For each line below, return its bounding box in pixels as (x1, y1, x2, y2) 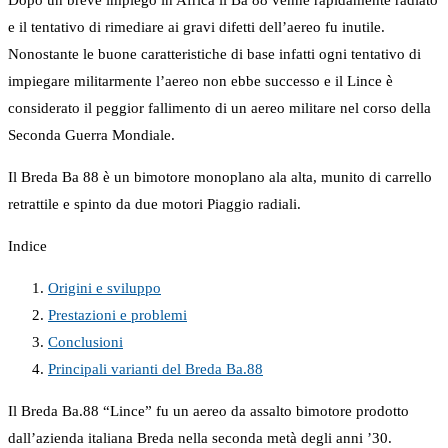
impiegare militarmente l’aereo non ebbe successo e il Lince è (8, 73, 393, 90)
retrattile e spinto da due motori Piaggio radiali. (8, 196, 301, 213)
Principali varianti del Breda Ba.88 (48, 361, 263, 378)
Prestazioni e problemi (48, 307, 187, 324)
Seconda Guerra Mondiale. (8, 127, 175, 144)
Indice (8, 238, 47, 255)
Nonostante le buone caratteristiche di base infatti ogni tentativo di (8, 46, 421, 63)
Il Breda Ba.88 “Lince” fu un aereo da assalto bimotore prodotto (8, 403, 409, 420)
